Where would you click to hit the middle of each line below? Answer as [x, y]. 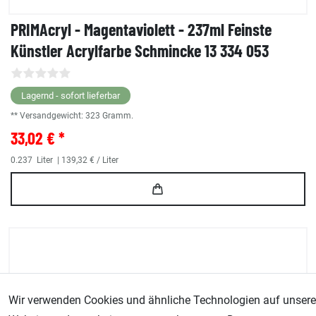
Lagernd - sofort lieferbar [71, 96]
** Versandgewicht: [48, 116]
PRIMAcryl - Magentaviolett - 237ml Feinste [141, 30]
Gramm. [118, 116]
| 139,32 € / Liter [87, 160]
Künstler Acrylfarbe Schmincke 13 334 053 [140, 51]
